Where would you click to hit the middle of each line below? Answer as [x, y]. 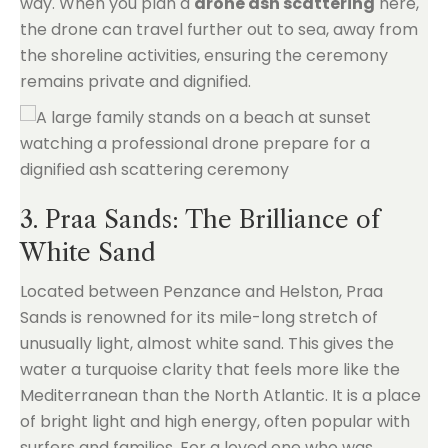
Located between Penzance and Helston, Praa [201, 291]
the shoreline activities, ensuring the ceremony [204, 55]
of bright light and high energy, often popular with [215, 421]
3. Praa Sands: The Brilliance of [200, 219]
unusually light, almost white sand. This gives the [207, 343]
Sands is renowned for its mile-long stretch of [199, 317]
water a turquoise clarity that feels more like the [210, 369]
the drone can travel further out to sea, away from [219, 29]
